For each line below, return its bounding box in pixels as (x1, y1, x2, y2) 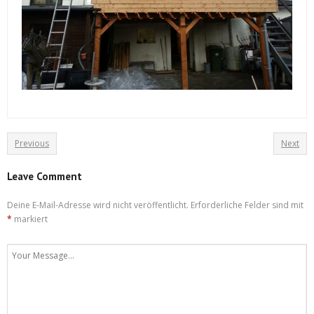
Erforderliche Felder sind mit (191, 198, 303, 211)
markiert (12, 212, 48, 225)
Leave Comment (7, 169, 82, 183)
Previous (15, 137, 49, 149)
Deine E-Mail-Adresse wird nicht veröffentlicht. (7, 198, 189, 211)
